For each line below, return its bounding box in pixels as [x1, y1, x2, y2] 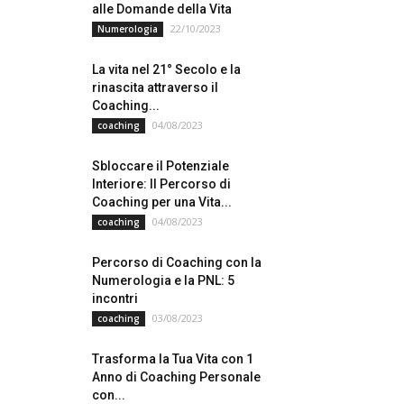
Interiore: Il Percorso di [92, 177, 231, 191]
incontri [92, 291, 138, 306]
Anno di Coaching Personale [92, 370, 261, 384]
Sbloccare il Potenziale [92, 159, 229, 173]
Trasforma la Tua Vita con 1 [92, 352, 253, 366]
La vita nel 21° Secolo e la [92, 62, 241, 77]
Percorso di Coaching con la [92, 255, 262, 270]
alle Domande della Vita [92, 2, 232, 16]
